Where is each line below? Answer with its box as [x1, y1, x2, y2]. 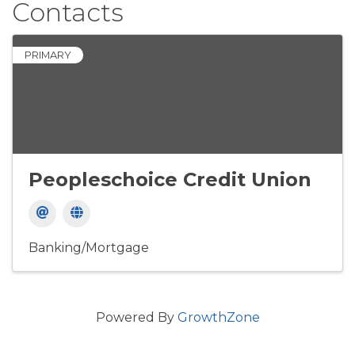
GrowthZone [177, 310, 260, 325]
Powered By [95, 310, 177, 325]
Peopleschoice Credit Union [29, 168, 311, 191]
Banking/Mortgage [29, 240, 149, 255]
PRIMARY [25, 49, 71, 61]
